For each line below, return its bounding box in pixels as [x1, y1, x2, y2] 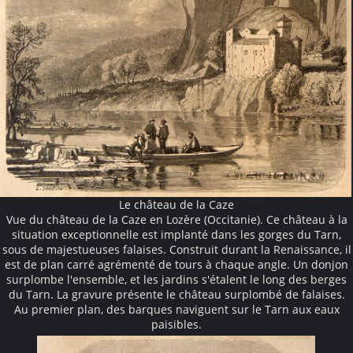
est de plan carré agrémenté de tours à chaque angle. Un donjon [5, 256, 348, 272]
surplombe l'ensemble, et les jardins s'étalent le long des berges [6, 271, 347, 287]
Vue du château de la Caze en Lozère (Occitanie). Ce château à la [6, 211, 347, 227]
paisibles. [151, 316, 202, 332]
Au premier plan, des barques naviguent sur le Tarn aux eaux [13, 301, 340, 317]
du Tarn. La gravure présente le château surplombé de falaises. [8, 286, 345, 302]
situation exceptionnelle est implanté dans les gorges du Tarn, [12, 226, 341, 242]
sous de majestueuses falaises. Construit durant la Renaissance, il [2, 241, 351, 257]
